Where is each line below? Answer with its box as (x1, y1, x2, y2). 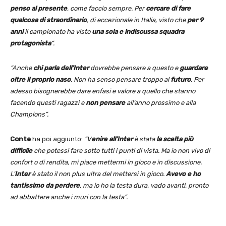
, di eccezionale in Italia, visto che (87, 16, 187, 24)
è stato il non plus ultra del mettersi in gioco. (30, 169, 166, 178)
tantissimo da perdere (10, 181, 80, 189)
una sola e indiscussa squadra (92, 27, 184, 35)
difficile (10, 146, 32, 154)
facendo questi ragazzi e (10, 98, 86, 106)
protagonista (10, 39, 51, 47)
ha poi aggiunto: (31, 135, 84, 143)
